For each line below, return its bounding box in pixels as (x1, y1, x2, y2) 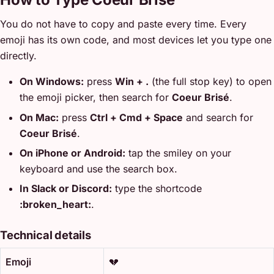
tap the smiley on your (125, 146, 231, 159)
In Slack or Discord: (20, 182, 112, 195)
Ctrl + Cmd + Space (90, 111, 183, 124)
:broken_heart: (20, 198, 91, 211)
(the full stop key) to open (149, 75, 272, 88)
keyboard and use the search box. (20, 162, 177, 175)
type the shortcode (112, 182, 202, 195)
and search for (183, 111, 253, 124)
